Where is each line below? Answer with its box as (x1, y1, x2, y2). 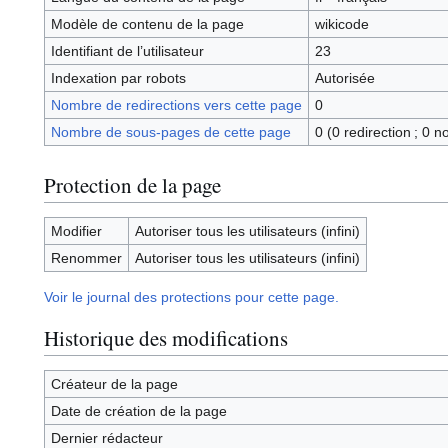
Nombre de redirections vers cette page (50, 97, 302, 114)
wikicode (314, 16, 369, 33)
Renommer (50, 250, 122, 267)
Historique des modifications (44, 323, 288, 352)
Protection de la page (44, 170, 221, 199)
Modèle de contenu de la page (50, 16, 244, 33)
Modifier (50, 223, 102, 240)
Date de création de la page (50, 403, 227, 420)
